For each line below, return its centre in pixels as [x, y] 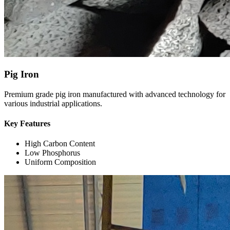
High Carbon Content [60, 144]
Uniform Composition [60, 162]
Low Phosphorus [52, 153]
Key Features [27, 123]
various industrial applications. [53, 103]
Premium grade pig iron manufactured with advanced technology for [115, 94]
